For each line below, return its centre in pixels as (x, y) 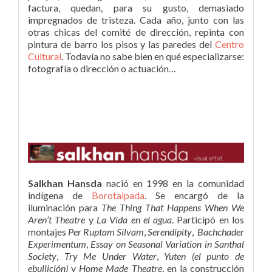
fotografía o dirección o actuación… (102, 68)
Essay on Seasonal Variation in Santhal (168, 244)
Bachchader (221, 232)
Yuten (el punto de (201, 256)
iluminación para (65, 207)
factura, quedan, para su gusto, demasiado (136, 7)
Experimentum (57, 244)
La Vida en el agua (134, 219)
